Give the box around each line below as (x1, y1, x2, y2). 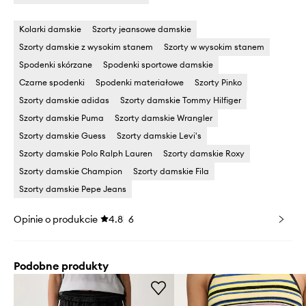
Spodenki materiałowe (96, 76, 184, 87)
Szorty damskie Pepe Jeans (19, 183, 126, 194)
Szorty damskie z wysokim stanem (19, 41, 153, 52)
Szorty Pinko (195, 76, 242, 87)
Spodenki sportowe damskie (103, 59, 213, 70)
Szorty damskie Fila (133, 165, 209, 176)
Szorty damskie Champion (19, 165, 122, 176)
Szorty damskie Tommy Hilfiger (120, 94, 241, 105)
